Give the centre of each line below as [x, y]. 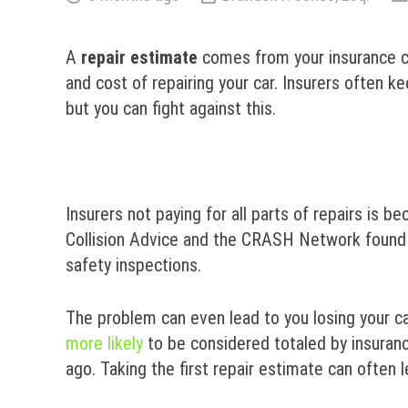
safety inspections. [133, 265]
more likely [104, 343]
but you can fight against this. [171, 108]
